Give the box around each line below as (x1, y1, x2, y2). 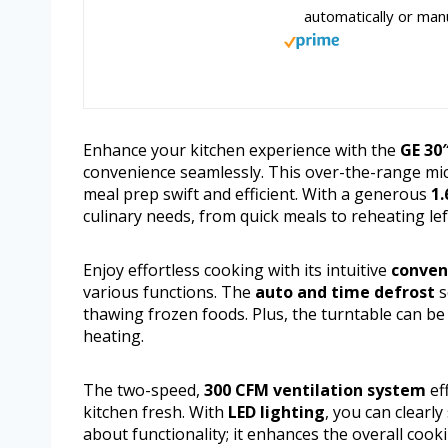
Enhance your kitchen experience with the (83, 139, 400, 162)
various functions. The (83, 281, 255, 304)
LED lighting (228, 401, 325, 424)
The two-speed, (83, 379, 204, 402)
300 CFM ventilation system (204, 379, 426, 402)
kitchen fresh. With (83, 401, 228, 424)
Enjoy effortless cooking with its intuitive (83, 259, 391, 282)
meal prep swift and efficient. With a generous (83, 183, 431, 206)
